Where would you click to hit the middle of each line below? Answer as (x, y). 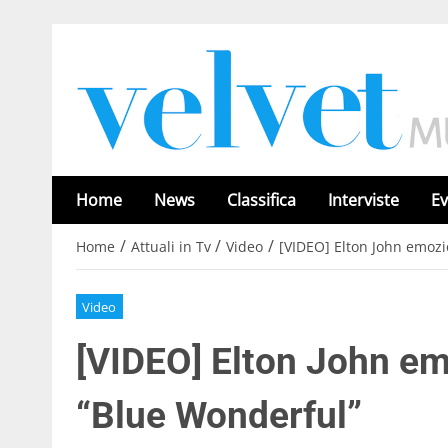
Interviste (363, 200)
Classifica (261, 200)
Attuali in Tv (170, 247)
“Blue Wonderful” (219, 415)
